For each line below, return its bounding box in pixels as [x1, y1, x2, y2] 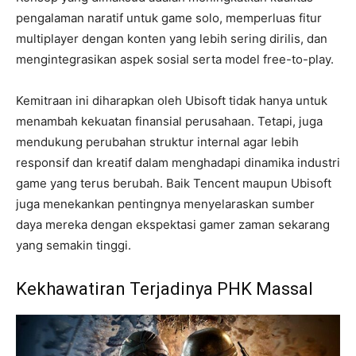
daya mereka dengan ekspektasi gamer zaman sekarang [16, 217, 330, 233]
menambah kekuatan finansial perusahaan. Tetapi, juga [16, 114, 323, 130]
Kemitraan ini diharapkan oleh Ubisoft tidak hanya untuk [16, 93, 327, 109]
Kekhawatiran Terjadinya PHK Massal [16, 279, 313, 300]
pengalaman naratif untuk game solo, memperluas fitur [16, 10, 322, 26]
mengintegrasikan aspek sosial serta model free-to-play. [16, 52, 334, 68]
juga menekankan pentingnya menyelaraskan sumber [16, 196, 315, 212]
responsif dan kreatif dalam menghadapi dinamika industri [16, 155, 340, 171]
